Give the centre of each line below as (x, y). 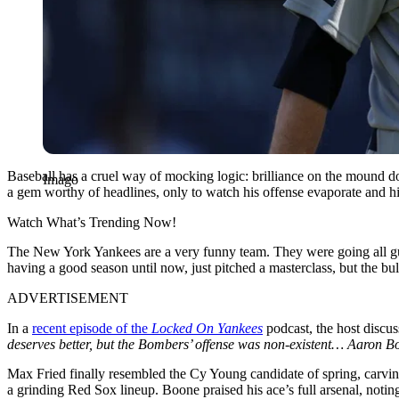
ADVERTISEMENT (68, 297)
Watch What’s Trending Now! (92, 222)
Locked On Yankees (207, 328)
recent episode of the (92, 328)
